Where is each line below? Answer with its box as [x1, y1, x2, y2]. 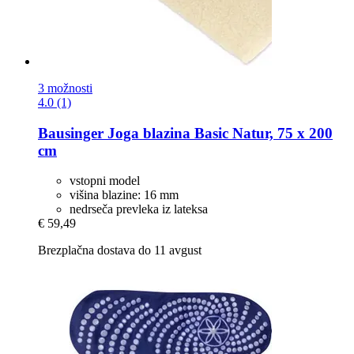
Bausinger [38, 124, 104, 141]
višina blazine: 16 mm [70, 188, 179, 202]
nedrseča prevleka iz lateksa [70, 202, 208, 217]
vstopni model [70, 174, 140, 188]
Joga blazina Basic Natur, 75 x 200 [104, 124, 333, 141]
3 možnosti [38, 81, 92, 95]
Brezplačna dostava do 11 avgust [38, 243, 201, 258]
